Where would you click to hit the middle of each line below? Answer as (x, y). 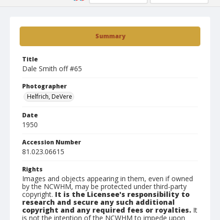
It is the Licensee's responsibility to (122, 194)
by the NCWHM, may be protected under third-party (104, 186)
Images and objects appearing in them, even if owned (108, 179)
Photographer (44, 86)
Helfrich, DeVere (50, 96)
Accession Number (52, 142)
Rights (32, 169)
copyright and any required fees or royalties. (107, 210)
